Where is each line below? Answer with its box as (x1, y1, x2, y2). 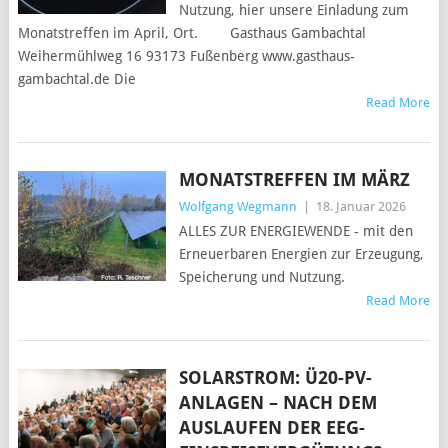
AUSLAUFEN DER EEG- (178, 417, 365, 439)
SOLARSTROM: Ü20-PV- (178, 367, 372, 389)
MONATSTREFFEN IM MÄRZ (178, 169, 410, 191)
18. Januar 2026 (315, 199, 406, 215)
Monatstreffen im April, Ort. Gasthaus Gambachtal (17, 25, 366, 42)
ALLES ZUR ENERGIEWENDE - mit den (178, 223, 413, 240)
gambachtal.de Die (17, 71, 136, 88)
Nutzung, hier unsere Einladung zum (178, 2, 409, 19)
